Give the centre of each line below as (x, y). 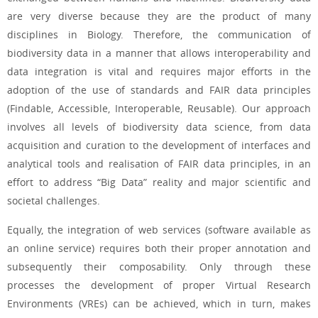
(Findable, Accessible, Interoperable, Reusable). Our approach (159, 109)
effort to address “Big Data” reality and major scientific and (159, 182)
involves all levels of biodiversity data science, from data (159, 127)
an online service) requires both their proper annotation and (159, 248)
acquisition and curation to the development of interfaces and (159, 146)
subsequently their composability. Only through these (159, 266)
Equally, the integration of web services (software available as (159, 229)
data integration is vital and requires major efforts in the (159, 72)
